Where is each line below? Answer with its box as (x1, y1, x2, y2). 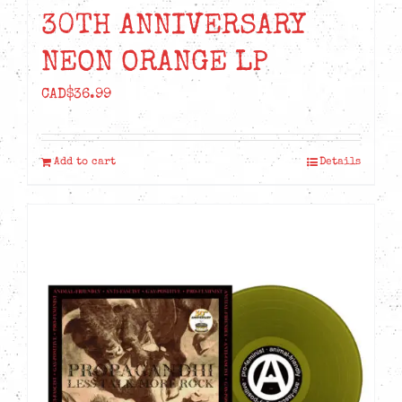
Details (319, 157, 361, 169)
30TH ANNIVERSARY (41, 13, 306, 43)
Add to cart (54, 157, 116, 169)
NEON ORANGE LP (41, 49, 268, 80)
